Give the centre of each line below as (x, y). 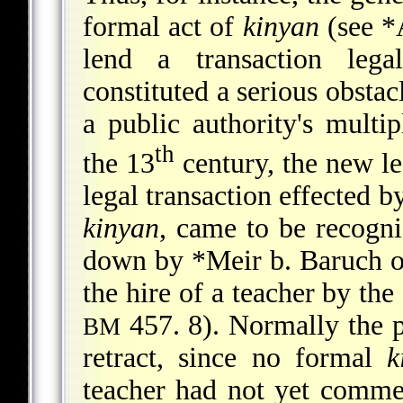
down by (137, 260)
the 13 (119, 163)
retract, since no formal (235, 357)
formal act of (163, 27)
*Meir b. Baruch (287, 260)
